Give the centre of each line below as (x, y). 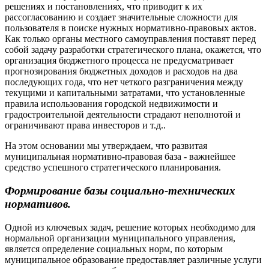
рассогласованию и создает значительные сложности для (121, 17)
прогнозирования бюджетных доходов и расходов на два (121, 71)
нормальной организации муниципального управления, (120, 238)
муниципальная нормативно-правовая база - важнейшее (120, 157)
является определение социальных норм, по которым (114, 249)
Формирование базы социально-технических (120, 191)
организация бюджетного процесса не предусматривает (119, 61)
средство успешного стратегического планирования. (113, 168)
